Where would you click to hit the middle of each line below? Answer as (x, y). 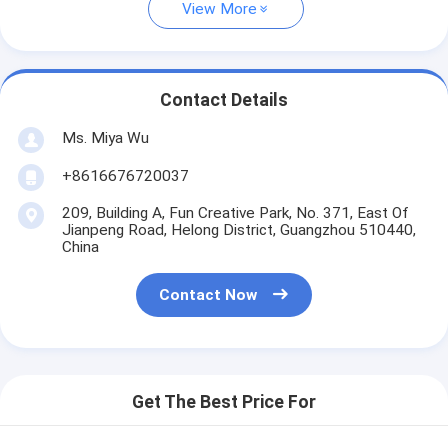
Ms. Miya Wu (105, 137)
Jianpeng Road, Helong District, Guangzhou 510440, (238, 229)
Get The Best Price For (224, 402)
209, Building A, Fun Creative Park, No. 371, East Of (234, 212)
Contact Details (224, 100)
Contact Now (208, 295)
